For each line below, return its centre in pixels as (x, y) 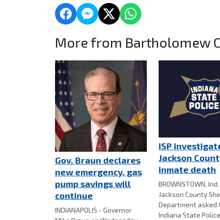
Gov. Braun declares (98, 160)
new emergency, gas (98, 172)
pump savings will (93, 184)
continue (74, 196)
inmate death (188, 169)
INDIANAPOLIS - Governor (93, 210)
